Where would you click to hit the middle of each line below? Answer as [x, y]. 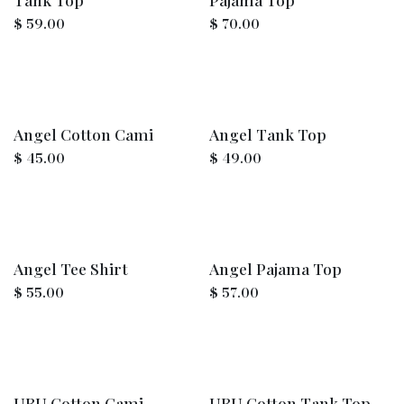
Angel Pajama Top [275, 269]
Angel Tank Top [267, 134]
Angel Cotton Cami [83, 134]
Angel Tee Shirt [71, 269]
